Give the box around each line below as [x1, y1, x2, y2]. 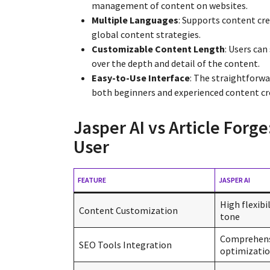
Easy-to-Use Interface [92, 71, 190, 84]
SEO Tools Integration [79, 238, 172, 251]
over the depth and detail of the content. [92, 57, 260, 69]
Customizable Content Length [92, 42, 225, 55]
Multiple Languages [92, 13, 178, 26]
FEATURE [78, 175, 106, 184]
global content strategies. [92, 28, 201, 40]
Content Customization [79, 204, 178, 216]
